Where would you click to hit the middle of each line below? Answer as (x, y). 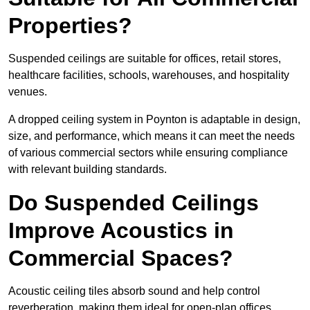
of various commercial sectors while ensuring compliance (148, 153)
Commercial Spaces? (121, 258)
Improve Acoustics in (121, 231)
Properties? (70, 26)
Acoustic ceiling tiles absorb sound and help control (134, 291)
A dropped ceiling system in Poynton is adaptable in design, (154, 120)
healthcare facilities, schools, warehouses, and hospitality (149, 75)
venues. (28, 92)
